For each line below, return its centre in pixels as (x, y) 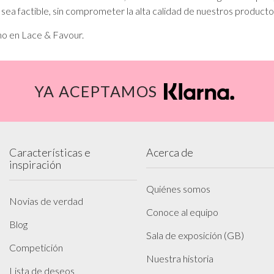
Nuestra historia (180, 258)
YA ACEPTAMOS (96, 91)
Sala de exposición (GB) (195, 235)
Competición (36, 247)
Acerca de (170, 152)
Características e (50, 152)
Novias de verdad (46, 201)
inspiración (35, 165)
